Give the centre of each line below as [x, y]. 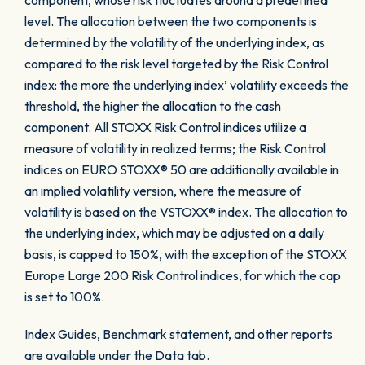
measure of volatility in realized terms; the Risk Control [175, 148]
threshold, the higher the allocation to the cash [153, 106]
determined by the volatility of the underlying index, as [175, 42]
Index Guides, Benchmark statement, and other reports [178, 334]
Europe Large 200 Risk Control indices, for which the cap [182, 275]
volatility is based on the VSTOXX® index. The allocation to [186, 212]
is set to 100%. [64, 297]
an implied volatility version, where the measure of [163, 191]
